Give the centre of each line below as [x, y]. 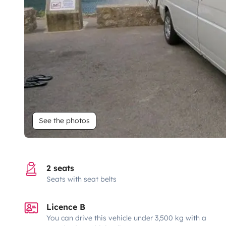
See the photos [64, 120]
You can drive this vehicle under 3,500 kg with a [126, 218]
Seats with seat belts [81, 179]
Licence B [66, 207]
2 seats [60, 168]
